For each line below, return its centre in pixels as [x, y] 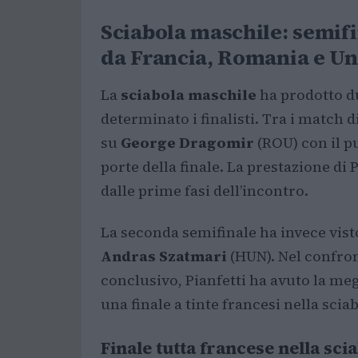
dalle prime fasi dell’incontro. [205, 191]
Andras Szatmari [164, 256]
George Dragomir [187, 143]
